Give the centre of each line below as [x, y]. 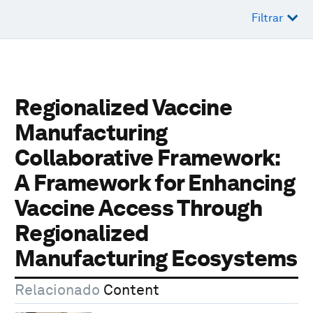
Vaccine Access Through [138, 208]
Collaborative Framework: [147, 158]
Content [130, 290]
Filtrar [267, 18]
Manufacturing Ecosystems [156, 258]
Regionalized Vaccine [124, 107]
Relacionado [57, 290]
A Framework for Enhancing [155, 183]
